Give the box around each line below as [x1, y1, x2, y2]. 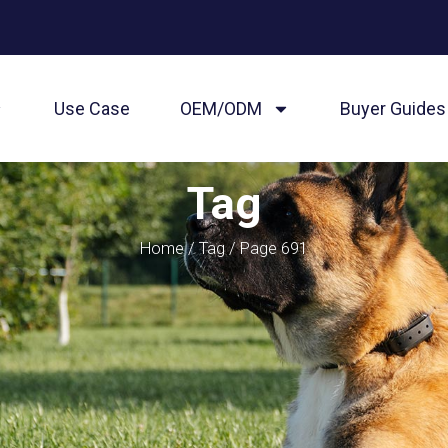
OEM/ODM [180, 97, 262, 119]
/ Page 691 [225, 239, 308, 258]
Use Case [54, 97, 130, 119]
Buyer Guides [340, 97, 446, 119]
